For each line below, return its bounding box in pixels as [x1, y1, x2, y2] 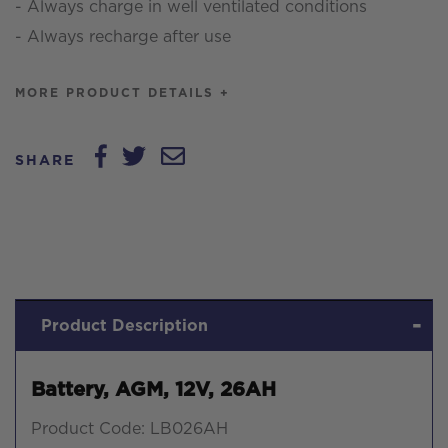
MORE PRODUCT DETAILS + [15, 86, 230, 99]
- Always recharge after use [15, 28, 231, 45]
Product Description [41, 317, 208, 334]
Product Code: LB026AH [31, 420, 228, 437]
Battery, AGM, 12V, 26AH [31, 379, 276, 400]
